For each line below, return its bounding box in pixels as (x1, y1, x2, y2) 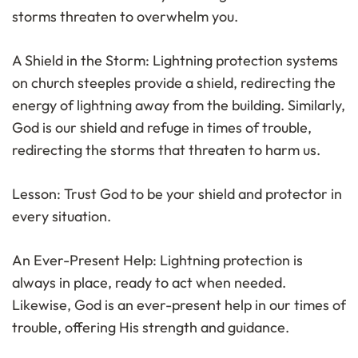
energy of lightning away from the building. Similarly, (12, 96, 345, 115)
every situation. (12, 207, 111, 226)
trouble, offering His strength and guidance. (12, 318, 289, 337)
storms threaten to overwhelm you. (12, 7, 238, 26)
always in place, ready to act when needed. (12, 273, 286, 292)
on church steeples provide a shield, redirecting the (12, 74, 336, 93)
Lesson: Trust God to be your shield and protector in (12, 185, 342, 204)
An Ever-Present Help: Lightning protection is (12, 251, 303, 270)
